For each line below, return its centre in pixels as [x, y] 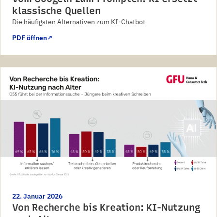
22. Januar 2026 [37, 196]
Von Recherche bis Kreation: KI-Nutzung [106, 208]
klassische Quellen [56, 10]
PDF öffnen [30, 38]
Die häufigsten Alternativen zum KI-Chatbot [79, 22]
